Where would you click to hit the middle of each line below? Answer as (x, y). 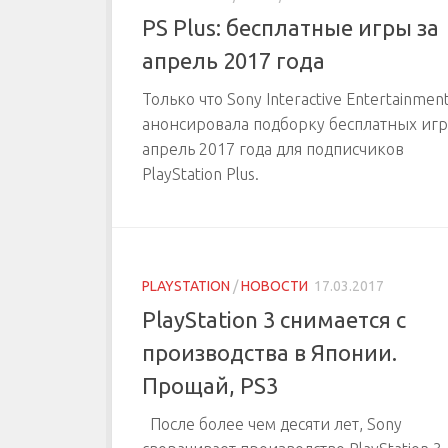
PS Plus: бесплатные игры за (290, 28)
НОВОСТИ (274, 286)
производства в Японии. (269, 352)
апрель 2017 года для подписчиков (273, 149)
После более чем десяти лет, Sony (272, 423)
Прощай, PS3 (210, 385)
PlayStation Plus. (200, 174)
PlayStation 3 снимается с (274, 319)
